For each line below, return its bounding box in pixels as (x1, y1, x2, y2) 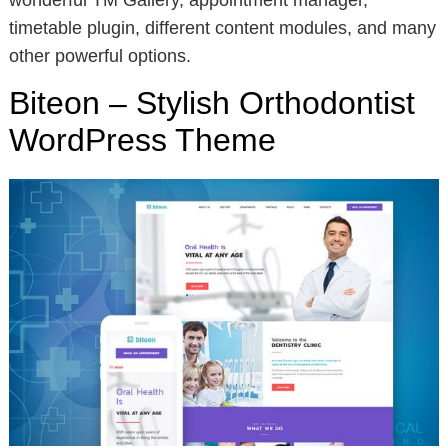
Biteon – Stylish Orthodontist (8, 85, 415, 122)
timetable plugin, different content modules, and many (8, 18, 436, 39)
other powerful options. (8, 46, 191, 67)
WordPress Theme (8, 122, 276, 159)
